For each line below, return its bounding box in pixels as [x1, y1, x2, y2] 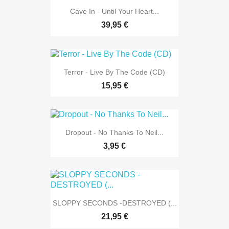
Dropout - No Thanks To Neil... [65, 128, 164, 137]
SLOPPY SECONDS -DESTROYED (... [52, 199, 177, 208]
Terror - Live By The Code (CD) [64, 67, 165, 76]
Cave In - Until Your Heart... [70, 7, 159, 16]
